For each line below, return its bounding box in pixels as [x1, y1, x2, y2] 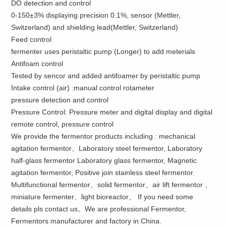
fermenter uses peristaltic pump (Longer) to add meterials [11, 47, 196, 55]
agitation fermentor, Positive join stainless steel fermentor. [11, 168, 195, 177]
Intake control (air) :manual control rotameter [11, 83, 155, 92]
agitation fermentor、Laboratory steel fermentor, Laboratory [11, 144, 203, 152]
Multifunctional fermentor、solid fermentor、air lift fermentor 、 [11, 180, 212, 189]
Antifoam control [11, 59, 64, 68]
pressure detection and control [11, 95, 109, 104]
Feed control [11, 35, 52, 43]
